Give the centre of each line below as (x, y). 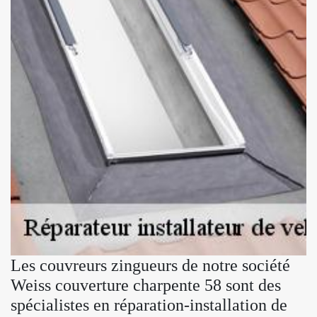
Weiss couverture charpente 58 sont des (146, 285)
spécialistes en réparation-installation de (149, 305)
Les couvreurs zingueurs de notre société (150, 265)
